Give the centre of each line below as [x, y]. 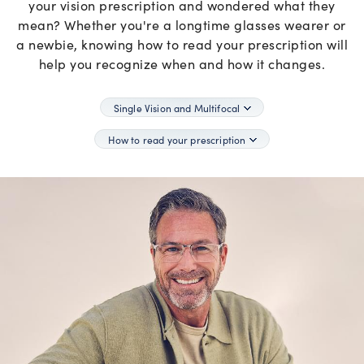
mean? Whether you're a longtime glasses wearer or [182, 24]
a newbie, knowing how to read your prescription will [182, 44]
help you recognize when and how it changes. [182, 63]
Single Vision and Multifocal [177, 107]
